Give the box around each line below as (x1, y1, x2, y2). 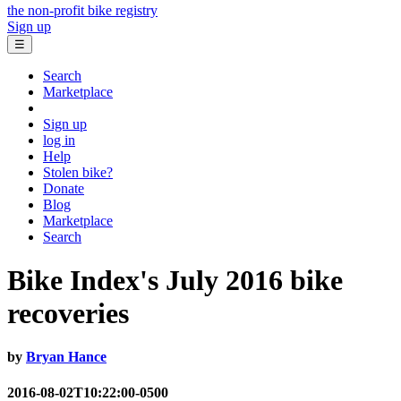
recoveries (7, 297, 129, 330)
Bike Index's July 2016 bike (7, 264, 343, 297)
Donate (43, 180, 84, 196)
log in (43, 132, 75, 148)
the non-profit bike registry (7, 2, 158, 18)
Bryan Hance (26, 349, 107, 365)
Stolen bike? (43, 164, 113, 180)
